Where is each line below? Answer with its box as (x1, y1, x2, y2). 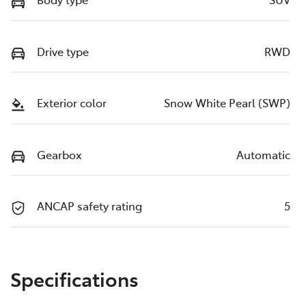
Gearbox (37, 146, 82, 162)
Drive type (37, 43, 89, 59)
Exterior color (37, 95, 107, 111)
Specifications (10, 264, 139, 292)
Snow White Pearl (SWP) (164, 95, 290, 111)
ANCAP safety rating (37, 198, 142, 214)
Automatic (236, 146, 290, 162)
